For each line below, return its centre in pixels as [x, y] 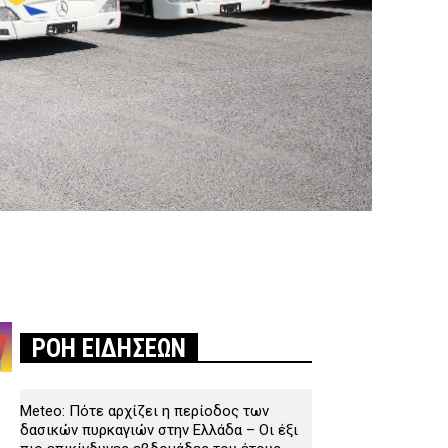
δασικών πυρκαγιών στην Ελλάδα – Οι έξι [159, 430]
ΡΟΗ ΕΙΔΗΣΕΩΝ [109, 349]
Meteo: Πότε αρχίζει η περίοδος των [144, 411]
